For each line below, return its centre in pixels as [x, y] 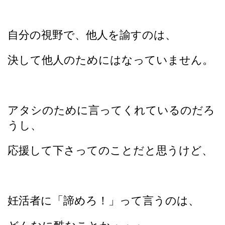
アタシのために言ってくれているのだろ [111, 110]
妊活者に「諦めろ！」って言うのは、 [103, 200]
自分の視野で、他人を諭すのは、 [92, 35]
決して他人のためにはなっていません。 [110, 60]
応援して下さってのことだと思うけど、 [110, 150]
